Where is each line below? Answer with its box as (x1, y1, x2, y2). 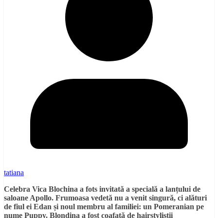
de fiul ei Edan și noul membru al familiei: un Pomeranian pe (4, 202, 204, 211)
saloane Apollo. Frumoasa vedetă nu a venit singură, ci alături (4, 193, 207, 202)
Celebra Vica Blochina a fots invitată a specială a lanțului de (4, 184, 200, 193)
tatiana (4, 168, 24, 177)
